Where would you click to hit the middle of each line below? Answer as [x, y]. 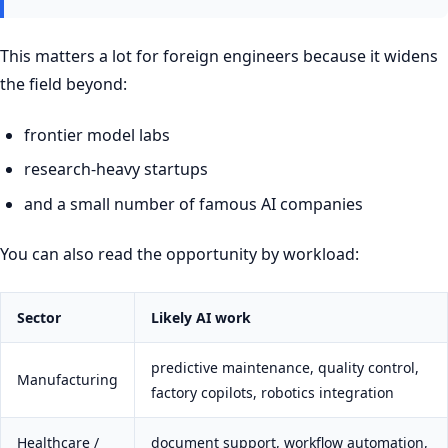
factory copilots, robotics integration [272, 392]
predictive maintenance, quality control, [285, 367]
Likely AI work [201, 317]
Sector [39, 317]
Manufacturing [67, 379]
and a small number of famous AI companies [193, 203]
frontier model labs [97, 134]
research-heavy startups [116, 169]
